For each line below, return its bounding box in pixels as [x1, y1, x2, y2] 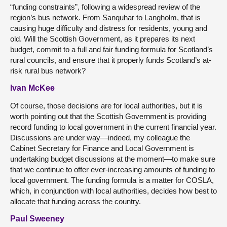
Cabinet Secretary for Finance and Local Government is [10, 144, 194, 153]
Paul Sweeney [10, 214, 64, 223]
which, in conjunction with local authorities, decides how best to [10, 186, 217, 195]
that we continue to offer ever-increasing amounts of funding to [10, 165, 215, 174]
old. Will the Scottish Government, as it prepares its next [10, 34, 195, 43]
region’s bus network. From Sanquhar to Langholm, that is [10, 13, 201, 22]
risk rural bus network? [10, 66, 86, 75]
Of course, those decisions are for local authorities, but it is [10, 101, 203, 110]
